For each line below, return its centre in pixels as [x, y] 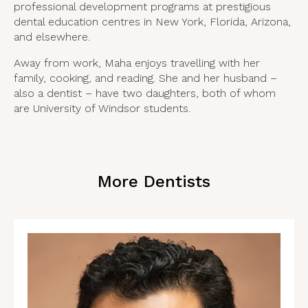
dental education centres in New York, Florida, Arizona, [152, 22]
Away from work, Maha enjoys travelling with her [137, 63]
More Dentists [154, 182]
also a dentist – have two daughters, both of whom [145, 93]
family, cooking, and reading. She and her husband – [145, 78]
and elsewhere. [52, 37]
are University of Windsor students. [102, 109]
